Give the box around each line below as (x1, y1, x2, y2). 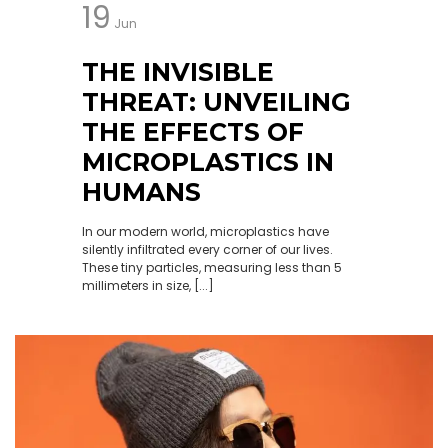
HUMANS (81, 177, 201, 207)
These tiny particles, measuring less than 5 (81, 259, 342, 276)
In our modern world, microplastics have (81, 223, 329, 240)
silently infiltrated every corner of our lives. (81, 241, 333, 258)
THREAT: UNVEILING (81, 87, 351, 117)
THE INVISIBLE (81, 57, 274, 87)
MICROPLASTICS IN (81, 147, 334, 177)
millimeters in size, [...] (81, 277, 214, 294)
